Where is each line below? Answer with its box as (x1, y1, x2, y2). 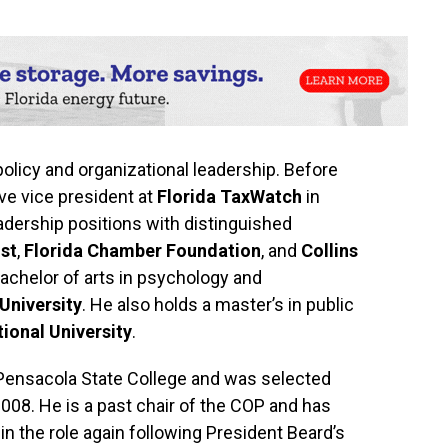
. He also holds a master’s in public (82, 294, 354, 315)
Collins (301, 240, 358, 261)
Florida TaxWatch (153, 186, 302, 207)
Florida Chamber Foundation (24, 240, 261, 261)
